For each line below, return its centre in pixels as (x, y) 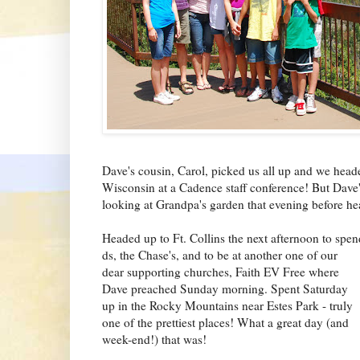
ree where (315, 271)
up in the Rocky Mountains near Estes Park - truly (227, 305)
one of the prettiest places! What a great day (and (225, 322)
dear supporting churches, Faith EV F (196, 271)
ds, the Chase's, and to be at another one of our (220, 254)
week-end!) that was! (154, 339)
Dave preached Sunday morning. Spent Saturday (225, 288)
